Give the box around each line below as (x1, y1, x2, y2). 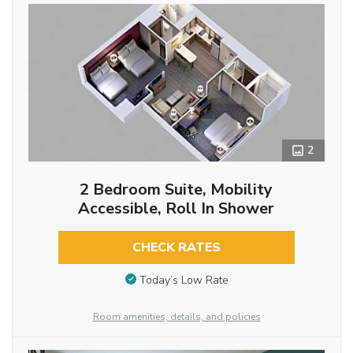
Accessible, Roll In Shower (78, 198, 275, 220)
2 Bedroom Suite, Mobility (80, 179, 273, 201)
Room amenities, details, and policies (92, 310, 261, 323)
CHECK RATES (132, 239, 221, 257)
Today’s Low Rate (139, 272, 229, 288)
